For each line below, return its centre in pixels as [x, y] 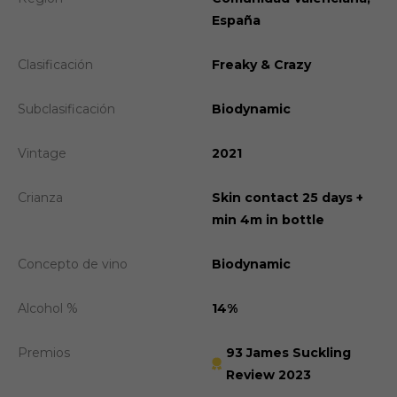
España [236, 20]
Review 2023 [268, 374]
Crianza [40, 197]
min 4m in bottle [268, 219]
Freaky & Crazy [261, 64]
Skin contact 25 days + [288, 197]
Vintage [42, 153]
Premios [44, 352]
